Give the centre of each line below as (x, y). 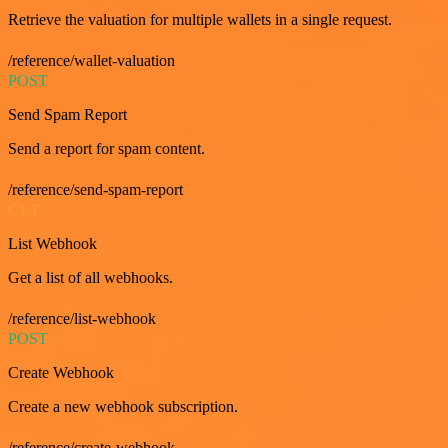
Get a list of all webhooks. (90, 277)
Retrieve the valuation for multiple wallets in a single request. (200, 19)
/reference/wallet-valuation (91, 60)
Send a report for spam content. (106, 148)
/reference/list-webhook (82, 318)
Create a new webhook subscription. (123, 406)
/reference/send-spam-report (95, 189)
